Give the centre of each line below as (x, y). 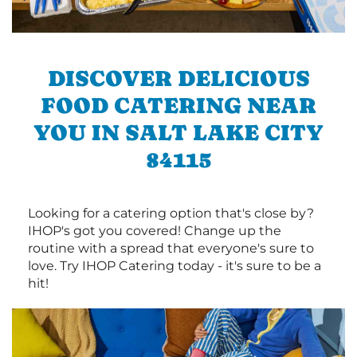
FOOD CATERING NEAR (178, 106)
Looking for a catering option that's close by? (171, 214)
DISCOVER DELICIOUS (178, 78)
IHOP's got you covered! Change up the (155, 231)
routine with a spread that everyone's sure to (171, 249)
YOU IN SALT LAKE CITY (178, 133)
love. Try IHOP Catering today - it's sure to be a (175, 266)
